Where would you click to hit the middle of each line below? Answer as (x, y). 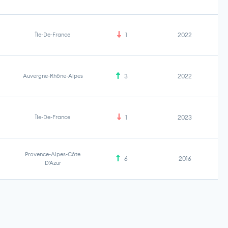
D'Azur (53, 163)
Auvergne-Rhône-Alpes (53, 76)
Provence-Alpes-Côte (53, 154)
